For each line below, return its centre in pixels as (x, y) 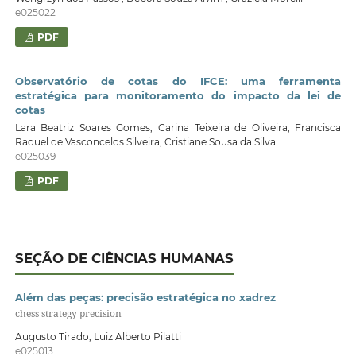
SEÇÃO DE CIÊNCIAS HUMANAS (124, 258)
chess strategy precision (68, 313)
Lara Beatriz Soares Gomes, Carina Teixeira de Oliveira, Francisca (178, 127)
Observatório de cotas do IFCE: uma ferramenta (178, 81)
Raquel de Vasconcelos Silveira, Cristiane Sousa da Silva (145, 141)
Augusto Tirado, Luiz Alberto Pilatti (98, 336)
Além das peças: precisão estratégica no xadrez (145, 297)
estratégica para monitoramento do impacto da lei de (178, 96)
